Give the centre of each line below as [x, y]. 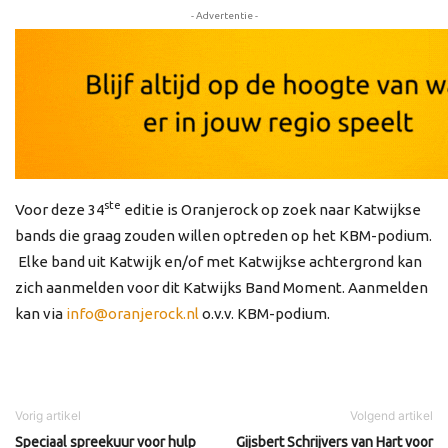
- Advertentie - [224, 15]
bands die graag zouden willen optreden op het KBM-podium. [223, 235]
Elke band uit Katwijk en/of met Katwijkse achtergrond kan [218, 261]
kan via [40, 313]
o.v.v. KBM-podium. [264, 313]
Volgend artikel [391, 415]
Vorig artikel [48, 415]
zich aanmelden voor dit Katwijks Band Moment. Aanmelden [221, 287]
